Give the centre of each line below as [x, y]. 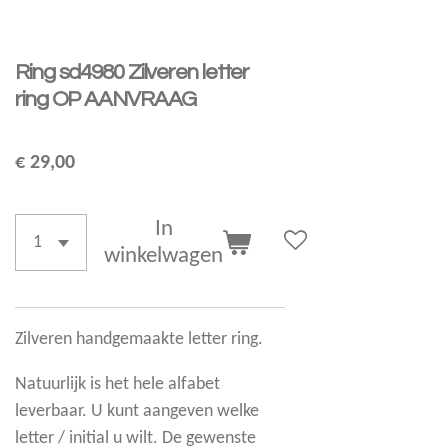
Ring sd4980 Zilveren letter [132, 73]
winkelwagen [164, 256]
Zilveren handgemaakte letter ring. [139, 339]
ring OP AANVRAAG [106, 100]
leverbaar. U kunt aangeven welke [137, 411]
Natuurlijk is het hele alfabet [118, 384]
